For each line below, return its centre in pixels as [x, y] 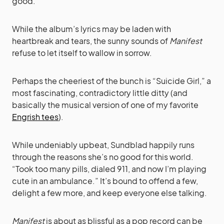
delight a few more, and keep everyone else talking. [109, 193]
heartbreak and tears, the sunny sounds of [91, 41]
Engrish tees [35, 117]
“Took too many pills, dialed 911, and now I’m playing [109, 169]
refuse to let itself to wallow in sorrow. [82, 53]
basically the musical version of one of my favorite [105, 105]
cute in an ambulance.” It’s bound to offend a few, [105, 181]
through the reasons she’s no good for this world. [103, 157]
